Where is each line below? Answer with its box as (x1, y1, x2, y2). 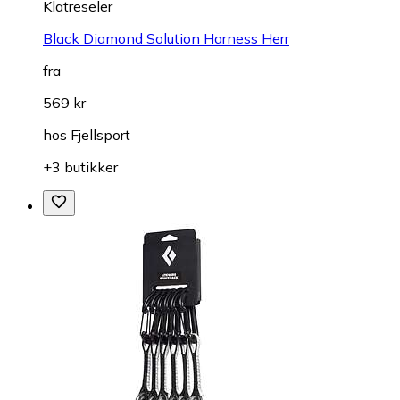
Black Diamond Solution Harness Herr (43, 29, 289, 47)
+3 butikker (43, 157, 118, 176)
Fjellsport (71, 125, 130, 144)
